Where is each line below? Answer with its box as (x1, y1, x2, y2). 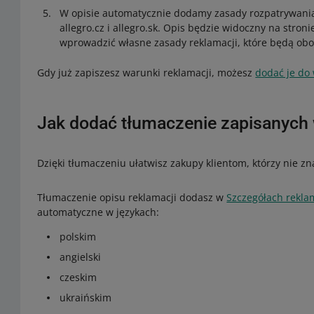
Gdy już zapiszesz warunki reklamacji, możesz (37, 66, 256, 79)
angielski (60, 250, 102, 264)
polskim (60, 230, 97, 243)
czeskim (60, 271, 97, 284)
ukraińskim (60, 291, 112, 304)
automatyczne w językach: (37, 205, 160, 219)
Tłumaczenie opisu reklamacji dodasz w (37, 191, 227, 204)
